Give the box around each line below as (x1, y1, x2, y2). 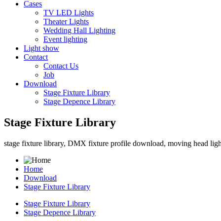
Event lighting (43, 35, 87, 43)
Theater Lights (43, 17, 89, 26)
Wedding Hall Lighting (43, 26, 115, 35)
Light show (24, 44, 59, 52)
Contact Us (43, 62, 78, 70)
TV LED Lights (43, 8, 94, 17)
